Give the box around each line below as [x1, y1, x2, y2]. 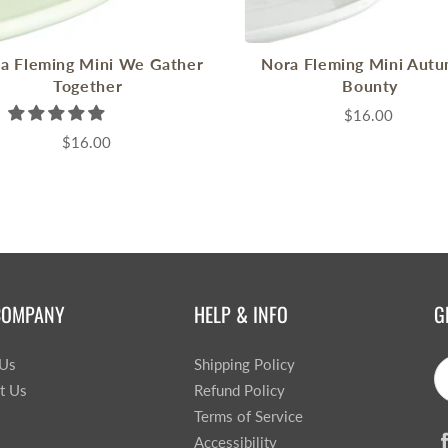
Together [53, 76, 123, 95]
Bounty [342, 76, 399, 95]
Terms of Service [194, 408, 303, 425]
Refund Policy [194, 382, 285, 399]
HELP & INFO [194, 299, 288, 329]
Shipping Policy [194, 356, 295, 373]
